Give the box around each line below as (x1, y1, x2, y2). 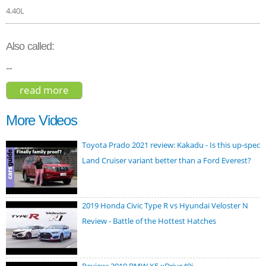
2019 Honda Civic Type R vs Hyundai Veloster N (82, 200, 248, 211)
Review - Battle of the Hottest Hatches (82, 216, 216, 227)
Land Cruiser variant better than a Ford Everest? (82, 155, 251, 166)
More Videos (6, 112, 77, 129)
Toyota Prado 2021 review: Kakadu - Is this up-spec (82, 140, 260, 151)
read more (20, 83, 69, 97)
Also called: (6, 40, 55, 52)
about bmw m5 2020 (69, 83, 165, 97)
